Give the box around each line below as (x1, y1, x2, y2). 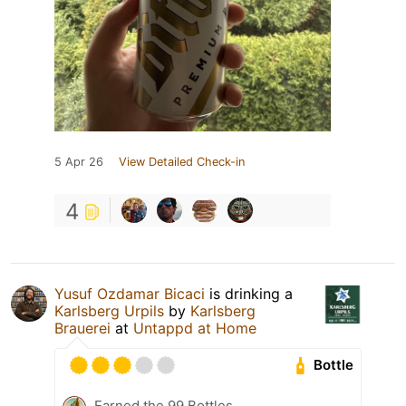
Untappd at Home (133, 318, 256, 337)
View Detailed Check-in (119, 154, 245, 169)
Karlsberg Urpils (54, 301, 164, 320)
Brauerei (54, 318, 111, 337)
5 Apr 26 (54, 154, 103, 169)
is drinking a (205, 284, 293, 303)
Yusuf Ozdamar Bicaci (54, 284, 205, 303)
